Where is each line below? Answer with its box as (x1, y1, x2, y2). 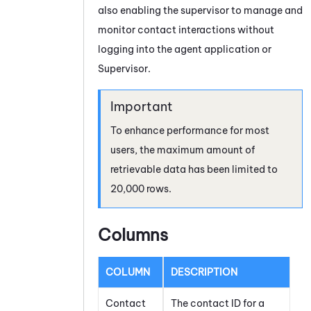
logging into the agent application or (98, 43, 271, 56)
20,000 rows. (110, 183, 171, 196)
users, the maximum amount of (110, 144, 255, 157)
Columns (98, 224, 168, 246)
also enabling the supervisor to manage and (98, 4, 303, 17)
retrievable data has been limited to (110, 163, 278, 176)
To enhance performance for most (110, 124, 269, 137)
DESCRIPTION (171, 266, 237, 279)
